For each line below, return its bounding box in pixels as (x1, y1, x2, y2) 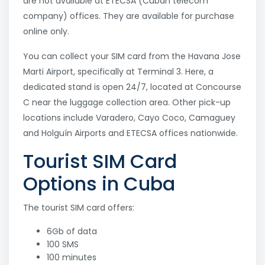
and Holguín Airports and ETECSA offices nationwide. (23, 127, 238, 140)
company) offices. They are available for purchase (23, 10, 234, 22)
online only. (23, 25, 69, 38)
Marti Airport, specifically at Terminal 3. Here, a (23, 66, 214, 78)
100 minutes (47, 251, 96, 264)
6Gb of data (47, 225, 97, 238)
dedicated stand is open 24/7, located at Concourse (23, 81, 241, 93)
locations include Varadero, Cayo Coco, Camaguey (23, 112, 235, 124)
